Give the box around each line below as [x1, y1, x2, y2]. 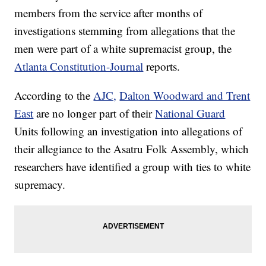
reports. [146, 59, 180, 74]
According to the [14, 88, 94, 103]
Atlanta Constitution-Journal [14, 59, 144, 74]
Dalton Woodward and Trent [119, 88, 251, 103]
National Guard [155, 106, 226, 121]
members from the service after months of [14, 5, 203, 21]
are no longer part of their [36, 106, 156, 121]
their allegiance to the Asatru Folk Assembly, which [14, 141, 249, 157]
